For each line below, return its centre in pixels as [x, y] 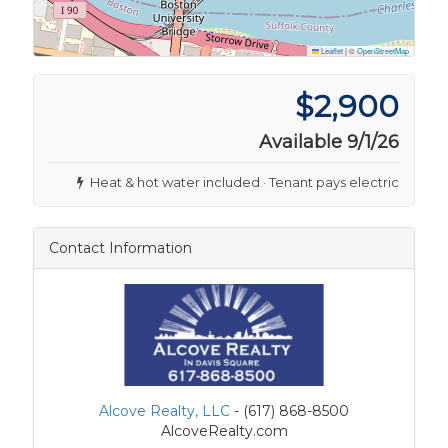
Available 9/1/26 [329, 141]
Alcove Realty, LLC [164, 410]
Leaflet [331, 50]
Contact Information [120, 247]
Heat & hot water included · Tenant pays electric [241, 181]
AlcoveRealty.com [224, 430]
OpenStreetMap [383, 50]
